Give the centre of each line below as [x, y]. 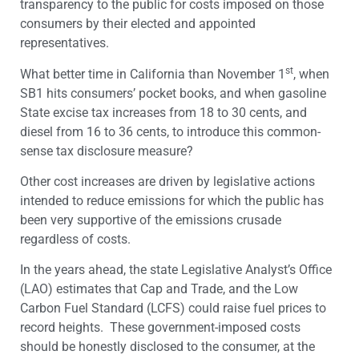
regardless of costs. [75, 240]
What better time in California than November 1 [153, 74]
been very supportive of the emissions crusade [151, 220]
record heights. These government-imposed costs [160, 328]
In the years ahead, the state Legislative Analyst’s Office [176, 270]
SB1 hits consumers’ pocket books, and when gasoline [173, 93]
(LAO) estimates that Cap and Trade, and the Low [159, 289]
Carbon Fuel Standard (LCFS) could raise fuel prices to [173, 309]
